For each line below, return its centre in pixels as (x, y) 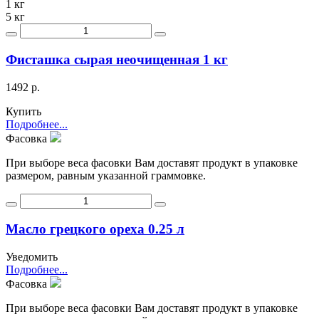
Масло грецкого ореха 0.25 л (95, 229)
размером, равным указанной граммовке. (106, 175)
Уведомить (32, 256)
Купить (23, 111)
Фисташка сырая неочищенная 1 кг (117, 59)
